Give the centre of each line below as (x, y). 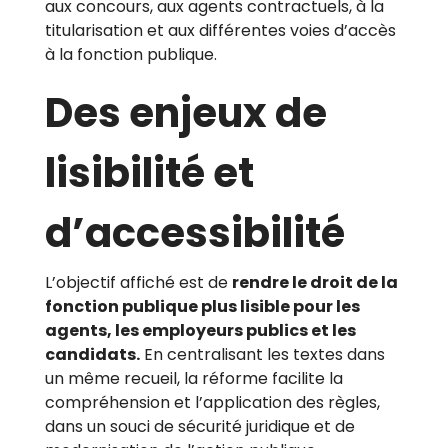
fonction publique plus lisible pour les (202, 307)
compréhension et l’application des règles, (212, 403)
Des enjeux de (186, 113)
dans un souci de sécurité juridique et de (200, 427)
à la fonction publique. (133, 55)
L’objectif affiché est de (138, 283)
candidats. (92, 355)
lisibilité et (149, 173)
